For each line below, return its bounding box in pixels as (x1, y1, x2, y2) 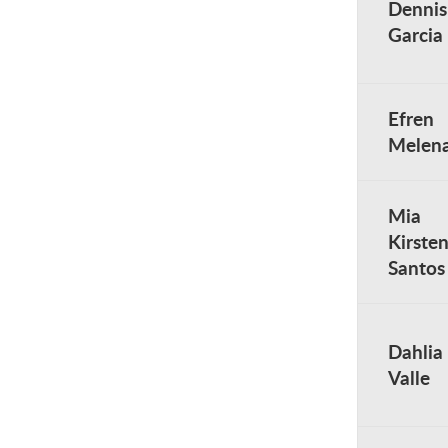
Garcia (388, 21, 443, 48)
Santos (388, 254, 445, 281)
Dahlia (388, 338, 443, 365)
